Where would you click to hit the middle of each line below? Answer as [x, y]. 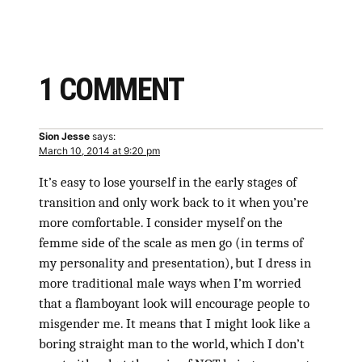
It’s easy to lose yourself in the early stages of [168, 183]
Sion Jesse [64, 137]
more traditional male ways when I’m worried [170, 284]
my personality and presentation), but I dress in [175, 263]
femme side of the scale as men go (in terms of [171, 243]
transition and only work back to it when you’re [174, 203]
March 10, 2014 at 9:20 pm [99, 151]
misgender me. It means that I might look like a [175, 324]
